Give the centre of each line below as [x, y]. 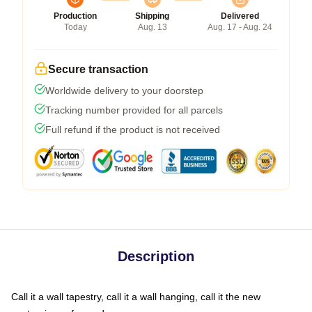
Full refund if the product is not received [133, 129]
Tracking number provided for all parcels [134, 110]
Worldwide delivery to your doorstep [124, 90]
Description [156, 256]
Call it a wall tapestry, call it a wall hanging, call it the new [136, 296]
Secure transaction [98, 69]
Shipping [152, 16]
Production [75, 16]
